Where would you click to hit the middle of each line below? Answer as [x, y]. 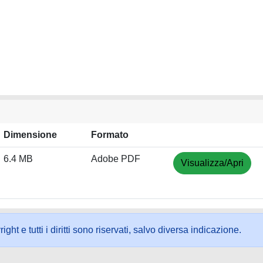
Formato [110, 135]
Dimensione [30, 135]
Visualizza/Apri [212, 163]
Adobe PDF [116, 159]
